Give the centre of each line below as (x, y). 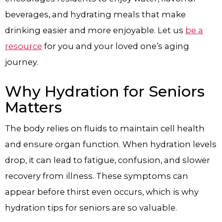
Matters (33, 108)
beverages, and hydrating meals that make (95, 14)
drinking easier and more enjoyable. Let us (95, 30)
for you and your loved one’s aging (116, 46)
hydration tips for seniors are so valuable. (91, 208)
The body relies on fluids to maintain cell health (105, 129)
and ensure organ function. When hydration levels (111, 144)
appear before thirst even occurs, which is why (102, 192)
